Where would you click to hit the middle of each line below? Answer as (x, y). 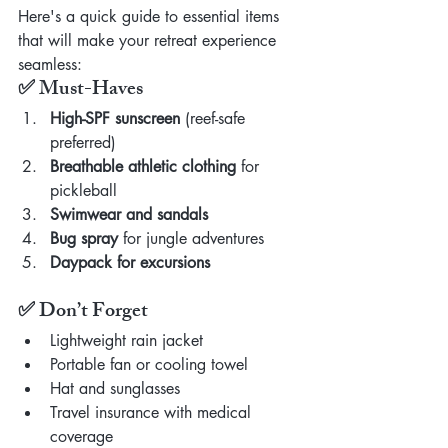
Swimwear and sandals (129, 215)
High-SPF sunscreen (115, 119)
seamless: (50, 65)
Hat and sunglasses (115, 389)
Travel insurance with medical (153, 413)
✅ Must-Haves (80, 91)
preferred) (83, 143)
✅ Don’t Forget (83, 313)
